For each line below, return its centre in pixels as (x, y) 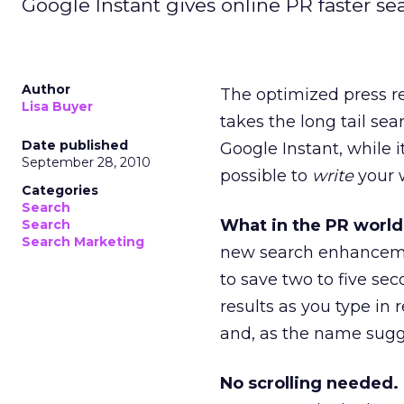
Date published (75, 145)
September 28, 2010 (86, 162)
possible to (266, 176)
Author (46, 89)
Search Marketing (83, 242)
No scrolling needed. (309, 383)
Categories (60, 190)
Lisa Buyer (57, 106)
